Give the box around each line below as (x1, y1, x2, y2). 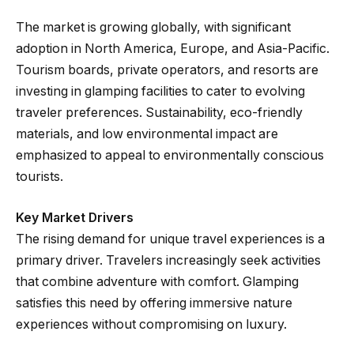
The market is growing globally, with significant (16, 20, 291, 36)
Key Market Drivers (16, 209, 134, 225)
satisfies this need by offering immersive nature (16, 295, 292, 311)
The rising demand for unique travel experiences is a (16, 231, 325, 247)
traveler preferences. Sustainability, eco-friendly (16, 105, 303, 121)
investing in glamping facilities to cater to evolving (16, 84, 305, 100)
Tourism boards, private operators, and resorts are (16, 62, 318, 78)
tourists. (16, 169, 63, 185)
